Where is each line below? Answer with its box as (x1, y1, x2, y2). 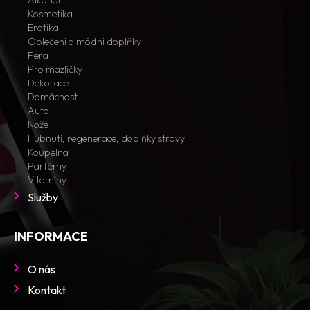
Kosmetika (28, 8, 73, 20)
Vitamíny (28, 174, 66, 186)
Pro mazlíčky (28, 63, 82, 75)
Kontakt (28, 283, 66, 297)
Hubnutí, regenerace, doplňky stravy (28, 132, 185, 145)
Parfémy (28, 160, 66, 172)
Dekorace (28, 77, 69, 89)
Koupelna (28, 146, 69, 158)
